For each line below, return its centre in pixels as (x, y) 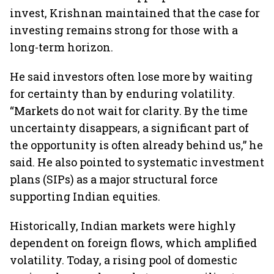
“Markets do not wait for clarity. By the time (129, 111)
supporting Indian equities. (85, 196)
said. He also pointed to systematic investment (137, 162)
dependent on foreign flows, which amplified (133, 243)
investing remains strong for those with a (124, 30)
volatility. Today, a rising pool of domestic (124, 260)
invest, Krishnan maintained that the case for (135, 13)
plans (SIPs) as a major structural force (114, 179)
